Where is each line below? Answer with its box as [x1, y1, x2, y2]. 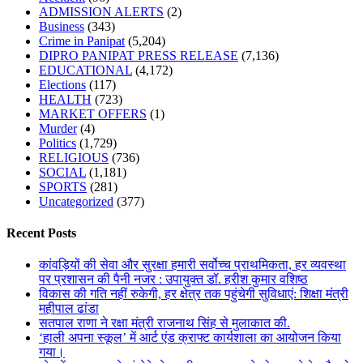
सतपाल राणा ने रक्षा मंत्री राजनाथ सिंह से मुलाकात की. [39, 316, 290, 331]
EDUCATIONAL [39, 62, 132, 77]
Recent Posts [6, 226, 76, 241]
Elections [39, 77, 86, 92]
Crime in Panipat [39, 33, 125, 48]
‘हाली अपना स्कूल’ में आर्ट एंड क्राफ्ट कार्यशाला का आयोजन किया [39, 331, 341, 345]
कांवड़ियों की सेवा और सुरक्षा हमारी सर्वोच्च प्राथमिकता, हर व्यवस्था [39, 258, 346, 272]
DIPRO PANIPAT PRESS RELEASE [39, 48, 238, 62]
